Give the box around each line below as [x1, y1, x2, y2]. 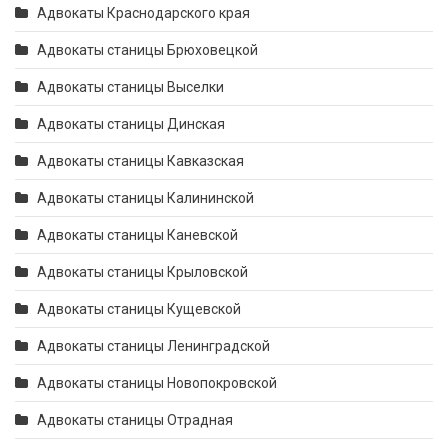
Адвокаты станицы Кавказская [37, 153, 244, 169]
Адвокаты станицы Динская [37, 116, 225, 132]
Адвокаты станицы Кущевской [37, 301, 241, 317]
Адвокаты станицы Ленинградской [37, 338, 270, 354]
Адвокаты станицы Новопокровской [37, 375, 277, 391]
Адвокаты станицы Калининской [37, 190, 254, 206]
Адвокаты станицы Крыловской [37, 264, 248, 280]
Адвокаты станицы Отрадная [37, 412, 233, 428]
